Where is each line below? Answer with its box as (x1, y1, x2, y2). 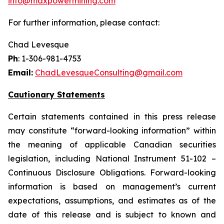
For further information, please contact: (8, 17, 159, 27)
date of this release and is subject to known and (8, 209, 216, 219)
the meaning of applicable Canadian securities (8, 139, 216, 149)
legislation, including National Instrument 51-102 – (8, 153, 216, 163)
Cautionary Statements (8, 89, 105, 99)
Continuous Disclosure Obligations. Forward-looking (8, 167, 216, 177)
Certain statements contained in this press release (8, 111, 216, 121)
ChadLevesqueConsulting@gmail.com (35, 67, 182, 77)
